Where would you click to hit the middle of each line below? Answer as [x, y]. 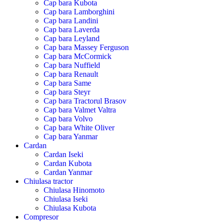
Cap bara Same [67, 83]
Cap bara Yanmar [71, 136]
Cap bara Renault [71, 74]
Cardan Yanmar [68, 172]
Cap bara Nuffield [72, 65]
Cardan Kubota [68, 163]
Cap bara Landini [71, 20]
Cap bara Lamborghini [79, 11]
